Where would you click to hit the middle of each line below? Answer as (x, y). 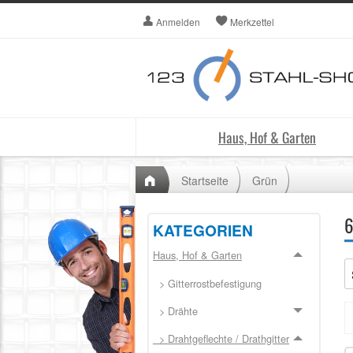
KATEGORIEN (203, 230)
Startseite (205, 180)
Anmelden (178, 22)
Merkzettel (252, 22)
